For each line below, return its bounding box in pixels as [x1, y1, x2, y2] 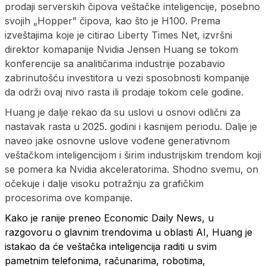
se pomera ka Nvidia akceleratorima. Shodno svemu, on [5, 163, 258, 175]
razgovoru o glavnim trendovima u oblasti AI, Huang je [5, 226, 252, 238]
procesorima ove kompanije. [5, 191, 132, 204]
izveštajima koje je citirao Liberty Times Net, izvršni [5, 28, 232, 41]
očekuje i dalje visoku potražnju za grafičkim [5, 177, 204, 189]
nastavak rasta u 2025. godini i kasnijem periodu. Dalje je [5, 120, 257, 132]
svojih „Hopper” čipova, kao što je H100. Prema [5, 14, 220, 27]
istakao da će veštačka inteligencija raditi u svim [5, 240, 217, 252]
